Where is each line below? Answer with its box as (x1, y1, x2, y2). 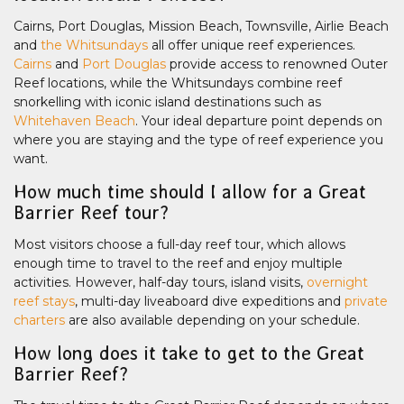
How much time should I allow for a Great (14, 181, 366, 203)
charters (14, 312, 65, 329)
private (344, 293, 388, 310)
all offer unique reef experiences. (148, 37, 355, 54)
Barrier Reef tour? (14, 202, 169, 224)
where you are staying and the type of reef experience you (14, 132, 383, 149)
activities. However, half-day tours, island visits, (14, 274, 307, 291)
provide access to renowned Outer (166, 56, 388, 73)
